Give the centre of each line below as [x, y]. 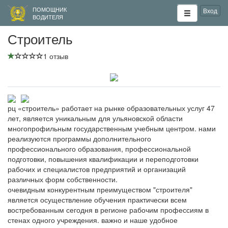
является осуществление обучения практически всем [97, 199]
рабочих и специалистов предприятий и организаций [97, 169]
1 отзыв [56, 56]
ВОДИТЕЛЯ [48, 17]
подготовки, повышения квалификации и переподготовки [103, 159]
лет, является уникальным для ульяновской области [95, 118]
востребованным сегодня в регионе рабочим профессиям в [108, 209]
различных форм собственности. [63, 179]
